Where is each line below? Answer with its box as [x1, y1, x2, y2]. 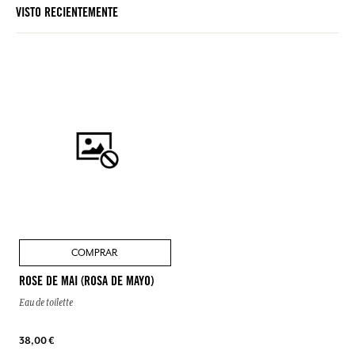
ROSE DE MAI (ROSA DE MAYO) [19, 275, 154, 288]
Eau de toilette [19, 296, 73, 308]
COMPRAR [71, 246, 119, 259]
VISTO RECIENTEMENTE [16, 6, 118, 20]
